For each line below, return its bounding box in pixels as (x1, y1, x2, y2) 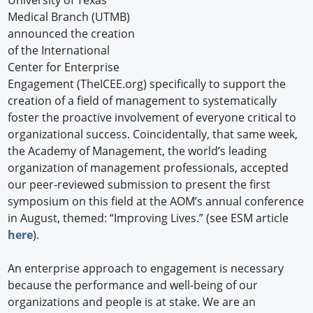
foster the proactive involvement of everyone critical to (8, 110, 297, 126)
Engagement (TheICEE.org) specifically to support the (8, 76, 286, 92)
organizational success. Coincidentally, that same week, (8, 126, 298, 143)
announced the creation (8, 26, 136, 42)
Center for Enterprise (8, 59, 120, 75)
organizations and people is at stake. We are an (8, 294, 256, 310)
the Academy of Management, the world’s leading (8, 143, 268, 159)
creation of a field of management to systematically (8, 93, 277, 109)
